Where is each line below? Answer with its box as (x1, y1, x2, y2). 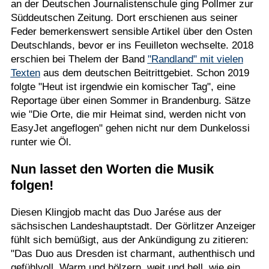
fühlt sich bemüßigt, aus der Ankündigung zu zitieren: (10, 234, 249, 246)
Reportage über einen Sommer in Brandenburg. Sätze (10, 95, 250, 106)
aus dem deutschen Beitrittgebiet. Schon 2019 (40, 67, 249, 79)
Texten (10, 67, 40, 79)
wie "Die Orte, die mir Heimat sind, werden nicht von (10, 109, 246, 120)
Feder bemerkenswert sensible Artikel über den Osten (10, 26, 252, 37)
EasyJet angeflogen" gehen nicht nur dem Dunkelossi (10, 122, 250, 134)
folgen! (10, 178, 53, 193)
